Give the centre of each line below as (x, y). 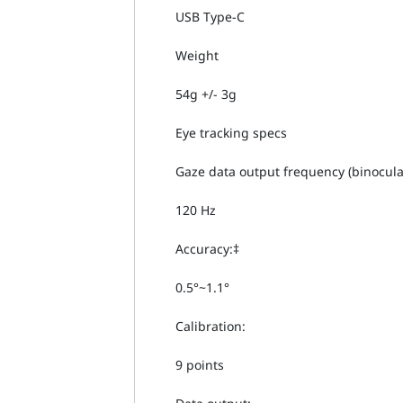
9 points (200, 364)
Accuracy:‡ (208, 248)
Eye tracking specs (232, 132)
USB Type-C (210, 16)
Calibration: (211, 326)
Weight (197, 55)
